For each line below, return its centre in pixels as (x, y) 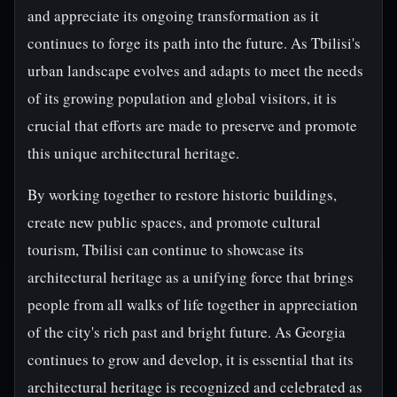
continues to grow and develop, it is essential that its (191, 359)
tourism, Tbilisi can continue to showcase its (166, 249)
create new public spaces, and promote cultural (174, 222)
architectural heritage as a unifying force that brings (191, 277)
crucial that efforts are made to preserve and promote (192, 125)
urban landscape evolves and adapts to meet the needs (195, 70)
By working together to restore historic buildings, (182, 195)
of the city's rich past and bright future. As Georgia (187, 332)
